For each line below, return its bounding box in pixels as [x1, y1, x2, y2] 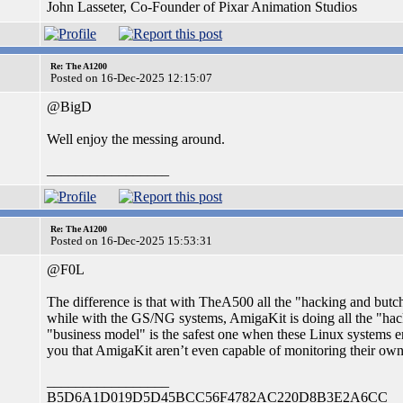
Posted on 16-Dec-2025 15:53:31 [50, 234, 212, 247]
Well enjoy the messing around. [47, 131, 225, 147]
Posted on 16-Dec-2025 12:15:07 [50, 71, 212, 85]
